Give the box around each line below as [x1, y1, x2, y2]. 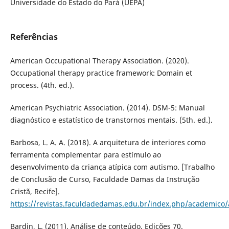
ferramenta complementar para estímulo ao [10, 149, 161, 159]
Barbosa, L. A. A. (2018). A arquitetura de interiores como [10, 137, 205, 147]
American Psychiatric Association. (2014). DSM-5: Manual [10, 102, 205, 112]
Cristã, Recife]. [10, 186, 60, 196]
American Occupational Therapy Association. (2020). [10, 55, 189, 65]
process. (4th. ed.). [10, 80, 74, 90]
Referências [10, 31, 58, 42]
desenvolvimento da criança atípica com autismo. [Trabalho [10, 162, 215, 172]
